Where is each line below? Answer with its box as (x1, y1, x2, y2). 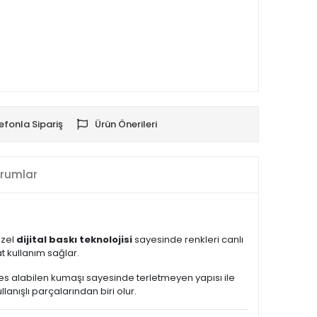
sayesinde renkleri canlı (132, 233, 243, 246)
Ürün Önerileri (95, 117, 157, 131)
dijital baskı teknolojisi (16, 233, 132, 246)
